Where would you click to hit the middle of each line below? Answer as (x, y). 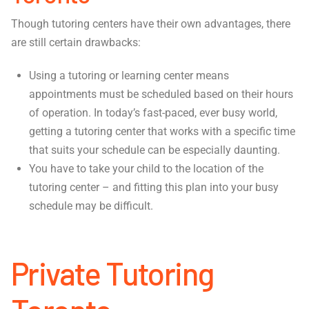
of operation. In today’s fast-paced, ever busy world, (153, 113)
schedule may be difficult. (91, 206)
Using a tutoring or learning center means (129, 76)
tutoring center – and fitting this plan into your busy (154, 188)
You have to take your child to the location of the (147, 169)
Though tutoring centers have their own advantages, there (151, 24)
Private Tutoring (112, 273)
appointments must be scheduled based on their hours (161, 94)
